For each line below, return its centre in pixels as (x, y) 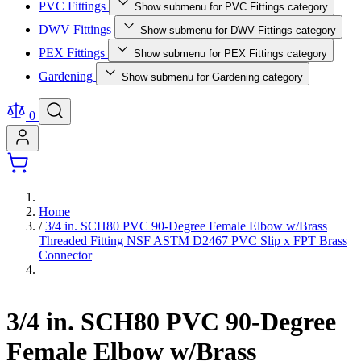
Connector (65, 255)
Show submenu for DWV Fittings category (238, 30)
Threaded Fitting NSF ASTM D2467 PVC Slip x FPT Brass (193, 241)
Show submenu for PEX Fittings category (230, 54)
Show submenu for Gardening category (212, 77)
